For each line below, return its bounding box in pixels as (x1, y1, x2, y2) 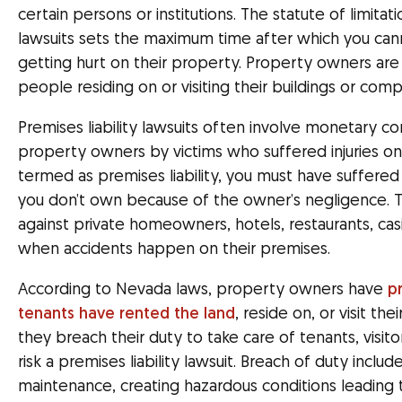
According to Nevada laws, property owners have (18, 282, 388, 299)
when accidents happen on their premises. (18, 241, 330, 258)
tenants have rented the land (18, 306, 235, 323)
